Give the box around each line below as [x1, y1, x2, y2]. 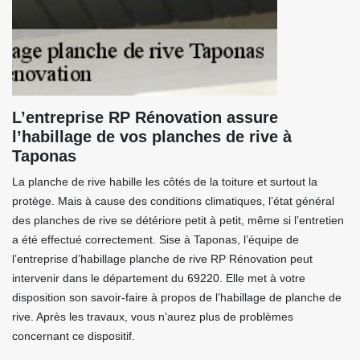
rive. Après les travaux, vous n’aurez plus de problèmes [12, 310, 293, 323]
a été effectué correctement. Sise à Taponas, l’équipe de [12, 233, 299, 246]
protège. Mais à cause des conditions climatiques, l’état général [12, 194, 334, 207]
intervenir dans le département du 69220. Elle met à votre [12, 272, 305, 284]
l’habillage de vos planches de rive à [12, 128, 292, 145]
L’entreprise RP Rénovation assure [12, 108, 278, 126]
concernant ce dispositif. [12, 329, 135, 342]
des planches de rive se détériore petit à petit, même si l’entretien [12, 214, 344, 227]
